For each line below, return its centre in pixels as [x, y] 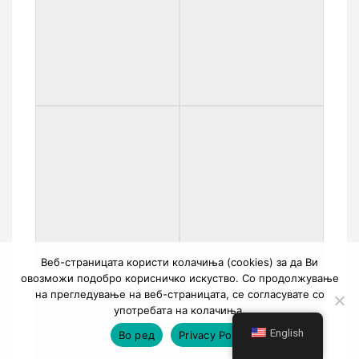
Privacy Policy [214, 335]
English [287, 333]
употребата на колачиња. [179, 310]
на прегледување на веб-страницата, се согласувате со [179, 294]
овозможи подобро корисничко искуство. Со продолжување [179, 278]
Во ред [136, 335]
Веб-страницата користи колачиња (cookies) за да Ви [179, 262]
